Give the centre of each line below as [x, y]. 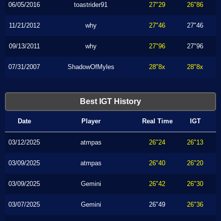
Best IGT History [110, 101]
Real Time [157, 121]
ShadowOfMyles [91, 67]
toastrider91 [91, 5]
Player [91, 121]
